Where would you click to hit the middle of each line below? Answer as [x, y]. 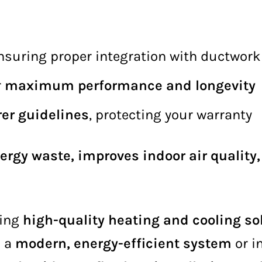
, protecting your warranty [170, 115]
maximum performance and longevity [130, 85]
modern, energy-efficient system [123, 243]
